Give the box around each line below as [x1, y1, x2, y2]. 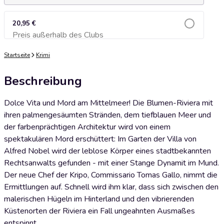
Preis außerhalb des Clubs [12, 29, 103, 40]
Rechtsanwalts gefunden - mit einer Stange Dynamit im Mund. [4, 157, 219, 168]
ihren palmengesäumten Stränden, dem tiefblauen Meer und [4, 109, 211, 120]
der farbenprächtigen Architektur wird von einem [4, 121, 170, 132]
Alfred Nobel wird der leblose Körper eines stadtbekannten [4, 145, 211, 156]
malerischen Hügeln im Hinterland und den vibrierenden [4, 193, 194, 204]
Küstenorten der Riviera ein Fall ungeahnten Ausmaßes [4, 205, 195, 216]
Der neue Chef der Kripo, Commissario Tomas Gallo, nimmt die [4, 169, 217, 180]
